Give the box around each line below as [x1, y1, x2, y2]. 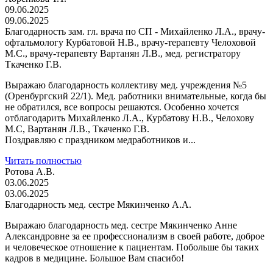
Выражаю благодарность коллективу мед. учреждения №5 [5, 80, 247, 91]
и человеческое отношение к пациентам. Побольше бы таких [5, 242, 259, 253]
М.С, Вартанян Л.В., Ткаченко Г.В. [5, 124, 149, 135]
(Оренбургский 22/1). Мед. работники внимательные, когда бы [5, 91, 266, 102]
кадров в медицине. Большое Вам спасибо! [5, 253, 184, 264]
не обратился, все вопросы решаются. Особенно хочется [5, 102, 239, 113]
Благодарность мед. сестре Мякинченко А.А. [5, 199, 191, 210]
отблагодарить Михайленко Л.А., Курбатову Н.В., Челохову [5, 113, 254, 124]
